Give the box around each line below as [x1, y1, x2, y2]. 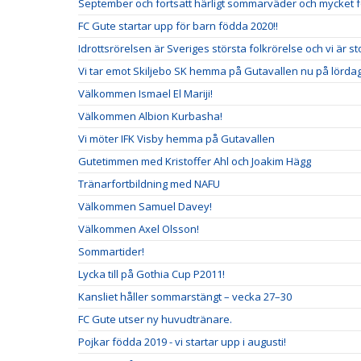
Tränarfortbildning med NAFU [78, 176, 220, 192]
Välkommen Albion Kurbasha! [78, 109, 222, 124]
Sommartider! [78, 244, 144, 259]
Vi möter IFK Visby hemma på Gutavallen [78, 131, 275, 147]
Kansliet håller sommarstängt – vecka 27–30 [78, 289, 292, 305]
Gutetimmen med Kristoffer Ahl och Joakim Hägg [78, 154, 311, 169]
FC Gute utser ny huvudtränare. [78, 312, 232, 327]
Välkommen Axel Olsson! [78, 222, 199, 237]
